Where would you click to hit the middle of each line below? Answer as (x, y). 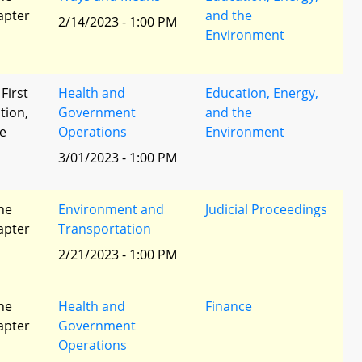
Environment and (111, 209)
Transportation (105, 229)
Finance (229, 306)
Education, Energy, (262, 93)
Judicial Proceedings (266, 209)
